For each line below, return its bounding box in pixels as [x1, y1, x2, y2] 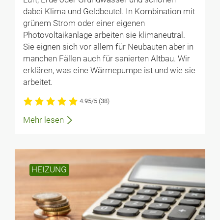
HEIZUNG [31, 165, 67, 174]
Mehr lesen [23, 115, 64, 125]
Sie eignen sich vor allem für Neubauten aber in [23, 42, 193, 52]
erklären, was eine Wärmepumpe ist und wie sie [23, 65, 195, 75]
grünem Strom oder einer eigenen [23, 18, 145, 28]
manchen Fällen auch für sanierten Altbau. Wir [23, 54, 190, 63]
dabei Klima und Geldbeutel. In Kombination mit [23, 6, 195, 16]
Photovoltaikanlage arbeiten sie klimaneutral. [23, 30, 185, 40]
